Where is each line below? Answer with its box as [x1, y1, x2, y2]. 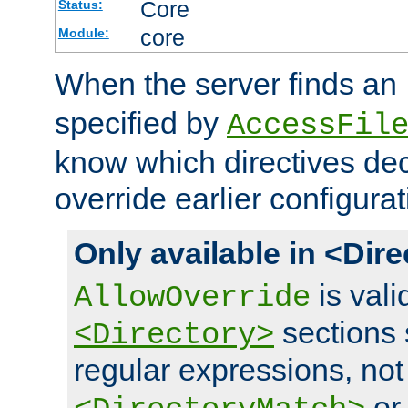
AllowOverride [74, 280, 311, 316]
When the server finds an [55, 66, 405, 102]
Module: [57, 25, 109, 41]
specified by [55, 106, 227, 141]
